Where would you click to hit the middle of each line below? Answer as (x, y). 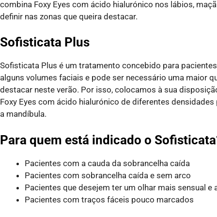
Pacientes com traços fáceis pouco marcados (109, 199)
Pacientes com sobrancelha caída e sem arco (108, 175)
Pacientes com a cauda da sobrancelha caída (107, 163)
